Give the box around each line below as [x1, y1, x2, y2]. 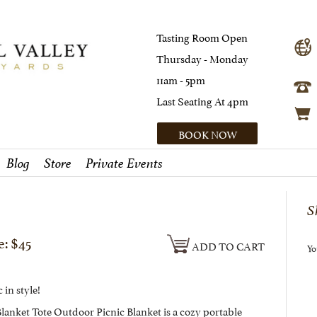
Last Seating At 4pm [156, 92, 248, 108]
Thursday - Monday [156, 50, 248, 66]
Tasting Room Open [156, 28, 248, 45]
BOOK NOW [178, 125, 237, 142]
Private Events [86, 155, 163, 172]
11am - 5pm [156, 71, 205, 87]
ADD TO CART [190, 237, 265, 253]
